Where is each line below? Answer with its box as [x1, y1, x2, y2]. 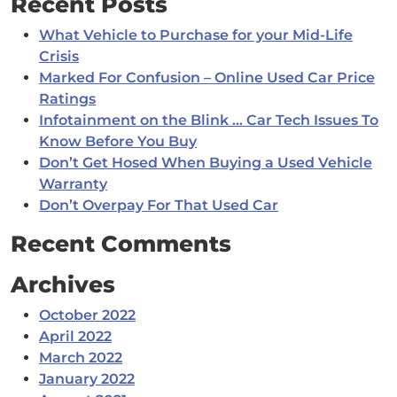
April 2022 [39, 328, 112, 346]
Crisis [39, 48, 79, 66]
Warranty [39, 175, 107, 193]
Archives [11, 271, 115, 299]
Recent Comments [11, 230, 231, 258]
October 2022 [39, 307, 136, 324]
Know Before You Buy [39, 133, 197, 151]
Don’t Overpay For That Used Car [39, 197, 278, 214]
